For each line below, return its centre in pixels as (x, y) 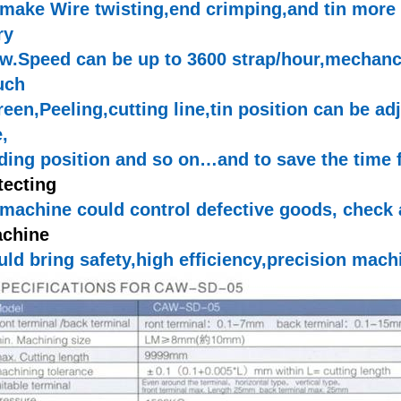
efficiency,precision (263, 260)
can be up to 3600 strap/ (176, 60)
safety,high (127, 260)
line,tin (203, 110)
